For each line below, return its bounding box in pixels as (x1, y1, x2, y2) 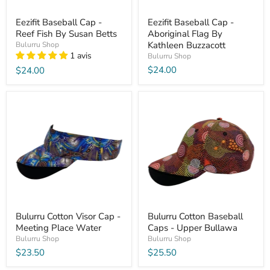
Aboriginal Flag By (148, 28, 222, 40)
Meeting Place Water (16, 222, 101, 234)
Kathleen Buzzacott (148, 39, 225, 52)
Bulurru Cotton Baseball (148, 210, 243, 223)
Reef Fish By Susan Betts (16, 28, 117, 40)
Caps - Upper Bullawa (148, 222, 237, 234)
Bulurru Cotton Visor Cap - (16, 210, 121, 223)
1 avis (70, 50, 92, 62)
